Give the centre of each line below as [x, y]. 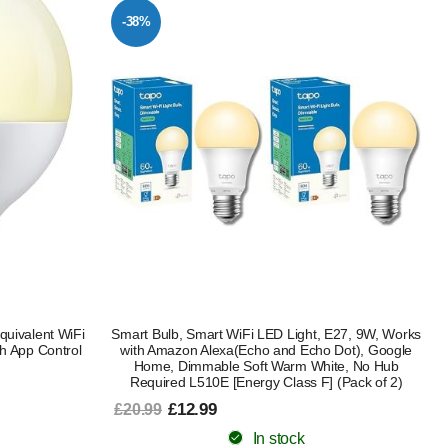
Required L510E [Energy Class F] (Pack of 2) [266, 382]
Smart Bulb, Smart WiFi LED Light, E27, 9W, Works [266, 334]
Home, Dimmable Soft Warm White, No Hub [266, 366]
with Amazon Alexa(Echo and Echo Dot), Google [266, 350]
